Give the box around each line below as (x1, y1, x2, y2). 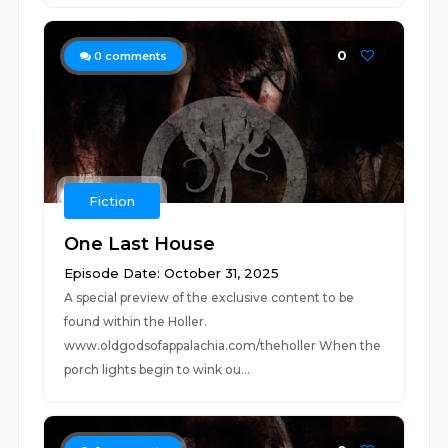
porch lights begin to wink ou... (64, 362, 251, 377)
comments (102, 49, 168, 63)
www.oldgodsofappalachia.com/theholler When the (64, 338, 382, 353)
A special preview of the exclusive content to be (64, 290, 355, 305)
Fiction (89, 193, 136, 209)
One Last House (64, 233, 216, 255)
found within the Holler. (64, 314, 208, 329)
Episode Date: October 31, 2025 (64, 265, 280, 281)
